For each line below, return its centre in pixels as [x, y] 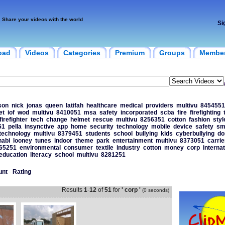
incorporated [139, 113]
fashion [199, 120]
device [183, 127]
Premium [130, 53]
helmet [80, 120]
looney [22, 141]
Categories [82, 53]
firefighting [205, 113]
